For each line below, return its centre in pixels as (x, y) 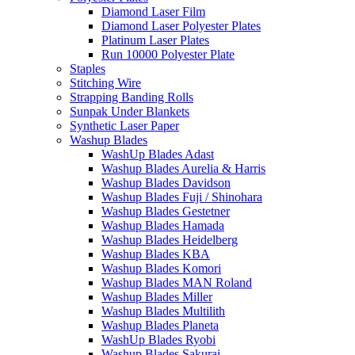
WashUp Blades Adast (158, 155)
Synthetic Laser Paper (124, 126)
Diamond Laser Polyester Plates (181, 26)
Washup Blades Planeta (160, 326)
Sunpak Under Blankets (130, 112)
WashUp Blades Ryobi (158, 340)
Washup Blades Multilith (163, 311)
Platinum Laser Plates (155, 40)
